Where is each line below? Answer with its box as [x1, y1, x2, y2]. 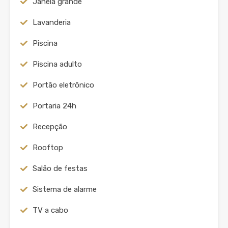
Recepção [33, 122, 67, 131]
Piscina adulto [33, 60, 82, 69]
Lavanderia [33, 18, 71, 27]
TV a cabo [33, 206, 68, 215]
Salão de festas [33, 164, 88, 173]
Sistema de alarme [33, 185, 97, 194]
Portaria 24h [33, 101, 76, 110]
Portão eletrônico [33, 80, 94, 90]
